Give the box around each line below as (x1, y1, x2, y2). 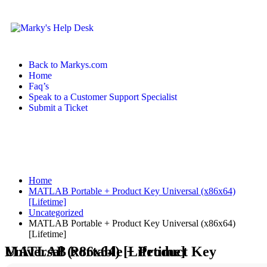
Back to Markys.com (29, 60, 107, 70)
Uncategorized (29, 207, 83, 218)
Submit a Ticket (29, 103, 88, 113)
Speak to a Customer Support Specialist (29, 92, 177, 102)
